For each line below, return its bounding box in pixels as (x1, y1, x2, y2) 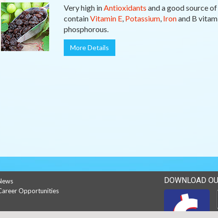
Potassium (125, 14, 160, 23)
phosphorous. (63, 24, 109, 34)
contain (63, 14, 90, 23)
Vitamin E (90, 14, 122, 23)
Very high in (63, 3, 104, 12)
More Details (70, 43, 109, 52)
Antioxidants (103, 3, 146, 12)
